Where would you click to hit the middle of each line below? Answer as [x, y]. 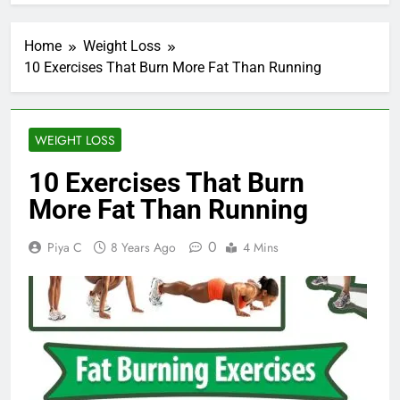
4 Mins [261, 248]
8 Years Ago [143, 248]
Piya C [65, 248]
